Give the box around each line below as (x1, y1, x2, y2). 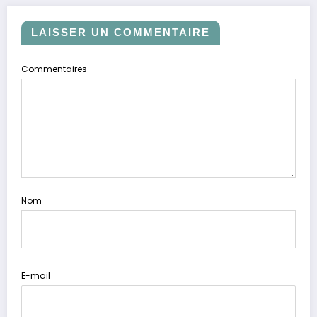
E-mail (21, 270, 50, 282)
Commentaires (21, 62, 87, 75)
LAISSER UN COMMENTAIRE (31, 25, 210, 38)
